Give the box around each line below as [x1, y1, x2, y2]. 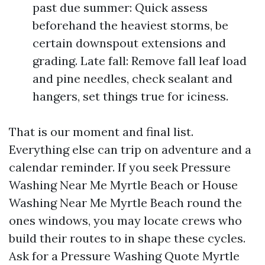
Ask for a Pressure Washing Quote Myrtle [9, 248, 240, 263]
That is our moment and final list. [9, 124, 193, 139]
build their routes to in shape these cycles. [9, 231, 245, 245]
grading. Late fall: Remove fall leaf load [33, 53, 247, 68]
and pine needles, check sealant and [33, 71, 232, 86]
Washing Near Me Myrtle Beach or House [9, 177, 238, 192]
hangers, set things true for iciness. [33, 89, 228, 104]
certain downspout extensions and [33, 35, 226, 50]
